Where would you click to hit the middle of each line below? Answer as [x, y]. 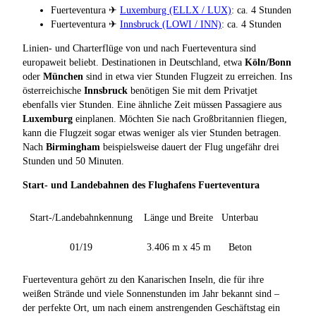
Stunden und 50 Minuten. [73, 161]
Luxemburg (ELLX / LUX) [176, 10]
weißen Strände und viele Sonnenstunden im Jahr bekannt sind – [151, 293]
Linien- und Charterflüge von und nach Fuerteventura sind [139, 48]
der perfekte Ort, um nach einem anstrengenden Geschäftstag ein [151, 308]
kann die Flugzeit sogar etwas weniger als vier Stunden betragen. [152, 133]
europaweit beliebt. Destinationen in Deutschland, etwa [134, 62]
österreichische [53, 90]
